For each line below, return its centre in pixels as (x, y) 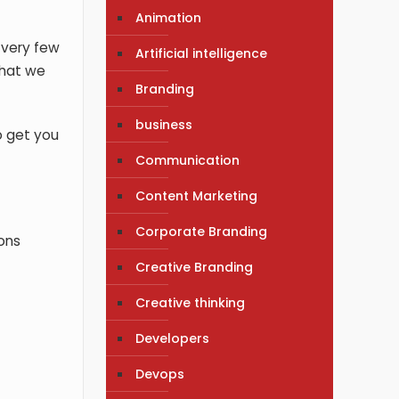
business (164, 124)
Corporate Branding (202, 231)
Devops (160, 374)
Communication (188, 160)
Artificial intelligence (202, 53)
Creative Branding (195, 267)
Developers (173, 338)
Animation (169, 17)
